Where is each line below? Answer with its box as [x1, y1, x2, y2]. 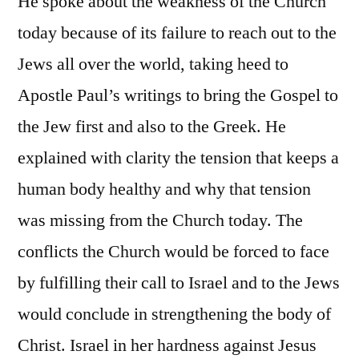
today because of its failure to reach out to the [18, 21, 337, 44]
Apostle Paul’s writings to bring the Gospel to [18, 83, 338, 107]
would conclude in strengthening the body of [18, 302, 331, 325]
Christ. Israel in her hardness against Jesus [18, 333, 317, 357]
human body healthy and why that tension [18, 177, 311, 200]
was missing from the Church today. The [18, 208, 303, 232]
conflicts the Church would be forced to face [18, 240, 329, 263]
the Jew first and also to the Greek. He [18, 115, 286, 138]
